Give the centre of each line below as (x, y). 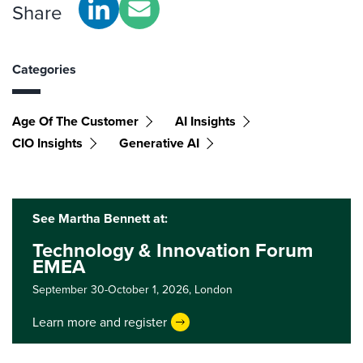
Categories (44, 69)
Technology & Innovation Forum (173, 250)
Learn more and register (100, 322)
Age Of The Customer (75, 121)
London (214, 290)
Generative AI (159, 143)
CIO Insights (47, 143)
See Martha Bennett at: (100, 218)
